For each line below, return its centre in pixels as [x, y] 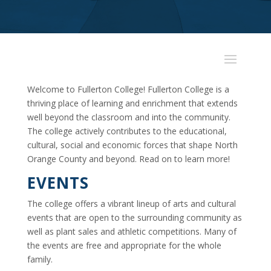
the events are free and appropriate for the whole [124, 245]
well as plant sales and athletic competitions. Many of [132, 231]
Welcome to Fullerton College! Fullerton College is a [128, 89]
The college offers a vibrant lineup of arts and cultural [131, 204]
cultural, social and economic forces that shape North [132, 145]
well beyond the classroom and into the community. [129, 117]
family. [40, 259]
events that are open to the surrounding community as [134, 217]
